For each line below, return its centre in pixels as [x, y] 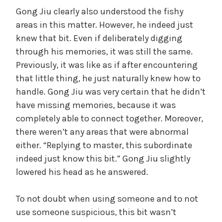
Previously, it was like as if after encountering [107, 65]
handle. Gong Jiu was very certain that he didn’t [111, 91]
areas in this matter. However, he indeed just [105, 25]
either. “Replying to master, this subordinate [104, 145]
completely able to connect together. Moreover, [110, 118]
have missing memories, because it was [96, 105]
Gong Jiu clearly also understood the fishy [100, 11]
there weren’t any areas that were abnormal [102, 132]
